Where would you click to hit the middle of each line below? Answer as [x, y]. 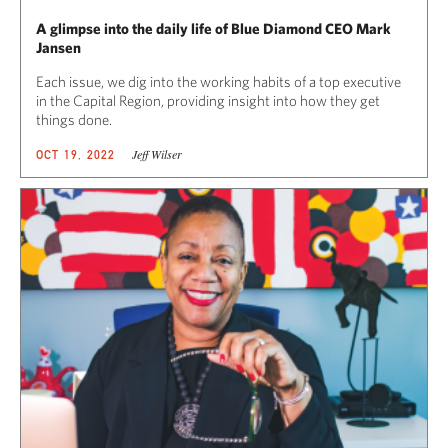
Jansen [58, 47]
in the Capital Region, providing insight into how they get [208, 100]
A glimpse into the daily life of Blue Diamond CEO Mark [213, 28]
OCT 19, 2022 [76, 154]
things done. [74, 119]
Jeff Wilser [156, 153]
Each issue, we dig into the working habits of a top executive [218, 81]
